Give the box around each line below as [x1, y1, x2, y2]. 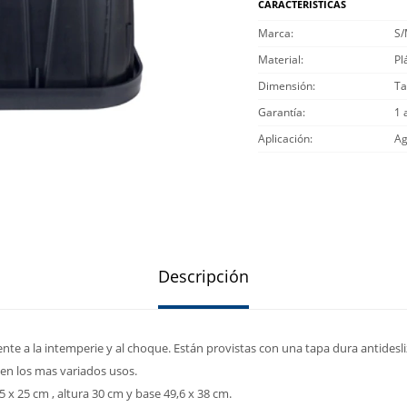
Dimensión [258, 78, 313, 94]
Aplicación [258, 131, 310, 146]
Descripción [158, 265, 249, 287]
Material [258, 52, 301, 67]
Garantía [258, 104, 303, 120]
